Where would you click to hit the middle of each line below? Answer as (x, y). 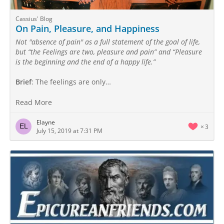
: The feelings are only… (71, 82)
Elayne (46, 122)
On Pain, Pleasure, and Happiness (87, 28)
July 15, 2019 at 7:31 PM (69, 131)
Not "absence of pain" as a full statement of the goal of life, (108, 42)
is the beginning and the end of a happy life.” (85, 62)
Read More (35, 102)
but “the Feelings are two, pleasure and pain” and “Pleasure (109, 52)
